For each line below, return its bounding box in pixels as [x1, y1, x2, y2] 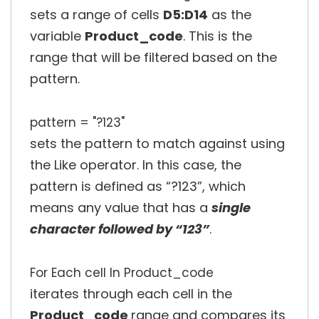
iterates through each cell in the [30, 285, 232, 303]
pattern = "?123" [30, 114, 125, 132]
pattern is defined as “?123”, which [30, 177, 246, 196]
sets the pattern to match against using [30, 135, 285, 153]
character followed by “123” [30, 220, 209, 239]
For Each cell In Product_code [30, 264, 214, 282]
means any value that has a [30, 199, 211, 217]
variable [30, 27, 85, 46]
